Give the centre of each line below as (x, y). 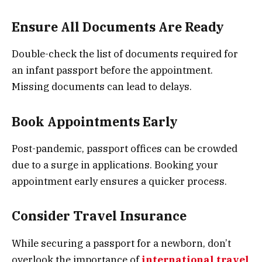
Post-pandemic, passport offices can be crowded (125, 148)
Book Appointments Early (95, 121)
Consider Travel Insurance (99, 216)
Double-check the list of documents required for (125, 54)
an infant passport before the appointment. (112, 70)
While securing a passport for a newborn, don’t (121, 243)
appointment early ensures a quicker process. (119, 181)
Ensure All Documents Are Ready (118, 27)
